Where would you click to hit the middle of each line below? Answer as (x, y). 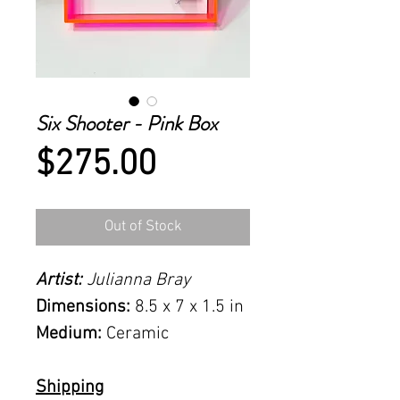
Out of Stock (143, 226)
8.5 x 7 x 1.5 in (187, 307)
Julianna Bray (138, 280)
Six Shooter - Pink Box (127, 123)
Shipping (70, 387)
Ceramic (135, 333)
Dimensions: (83, 307)
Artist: (61, 280)
